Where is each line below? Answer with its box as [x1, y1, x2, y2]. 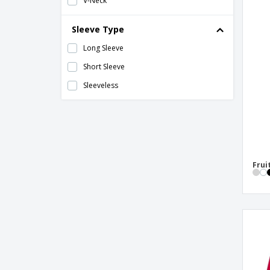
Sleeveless [83, 80, 118, 90]
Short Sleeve [83, 61, 125, 72]
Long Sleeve [83, 43, 124, 53]
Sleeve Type [72, 24, 124, 35]
